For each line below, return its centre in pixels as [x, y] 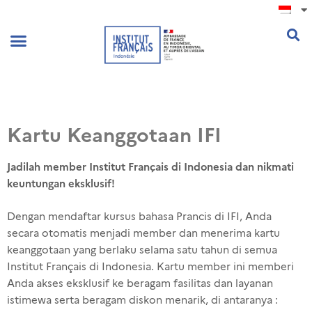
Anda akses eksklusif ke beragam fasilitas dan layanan [140, 283]
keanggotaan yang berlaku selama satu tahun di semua [142, 250]
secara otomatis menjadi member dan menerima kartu [143, 233]
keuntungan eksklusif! [61, 184]
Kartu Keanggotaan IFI [114, 135]
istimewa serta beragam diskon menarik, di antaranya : [142, 300]
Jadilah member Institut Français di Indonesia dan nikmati [150, 167]
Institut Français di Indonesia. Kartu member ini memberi [150, 266]
